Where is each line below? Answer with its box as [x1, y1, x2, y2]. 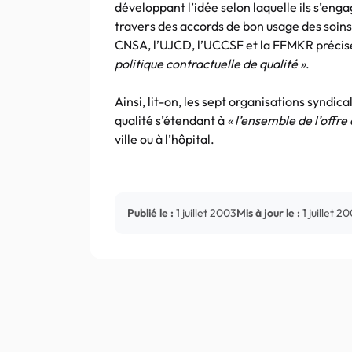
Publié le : [127, 206, 174, 220]
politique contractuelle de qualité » [115, 56, 306, 71]
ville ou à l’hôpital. [115, 131, 214, 147]
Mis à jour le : [236, 206, 300, 220]
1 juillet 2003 [176, 206, 236, 220]
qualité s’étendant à [115, 112, 227, 128]
